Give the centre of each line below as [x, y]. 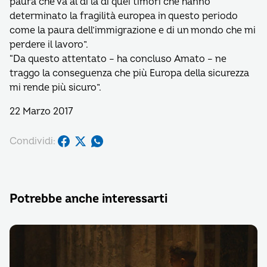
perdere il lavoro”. [49, 45]
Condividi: [32, 141]
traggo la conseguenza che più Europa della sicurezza [129, 73]
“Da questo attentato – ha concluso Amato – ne [118, 59]
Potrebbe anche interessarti [89, 199]
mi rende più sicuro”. [55, 88]
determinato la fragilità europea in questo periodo [124, 16]
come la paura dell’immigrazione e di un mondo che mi [133, 30]
